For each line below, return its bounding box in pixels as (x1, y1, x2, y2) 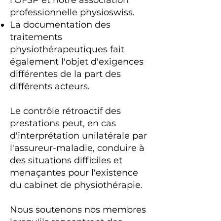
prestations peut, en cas (10, 118, 116, 129)
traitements (10, 32, 62, 42)
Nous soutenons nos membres (10, 204, 146, 215)
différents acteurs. (10, 81, 90, 92)
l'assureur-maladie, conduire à (10, 143, 145, 153)
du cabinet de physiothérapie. (10, 180, 143, 190)
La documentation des (10, 19, 110, 30)
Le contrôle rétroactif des (10, 106, 121, 116)
